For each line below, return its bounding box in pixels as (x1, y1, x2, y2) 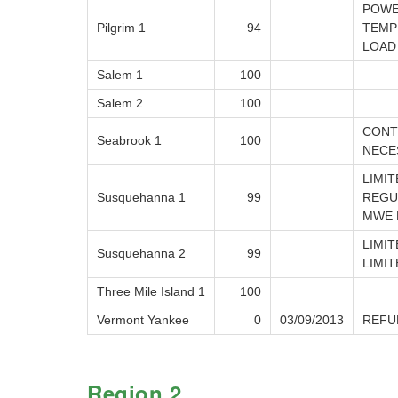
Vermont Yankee (97, 313, 189, 328)
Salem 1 (97, 68, 143, 83)
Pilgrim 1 (97, 20, 146, 36)
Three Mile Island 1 (97, 284, 205, 299)
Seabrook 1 (97, 133, 162, 148)
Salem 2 (97, 96, 143, 111)
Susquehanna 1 (97, 190, 186, 205)
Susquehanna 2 (97, 246, 186, 261)
